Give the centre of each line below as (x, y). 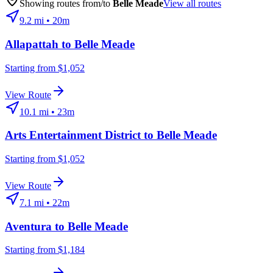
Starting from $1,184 (45, 250)
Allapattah (32, 44)
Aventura (28, 226)
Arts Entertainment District (73, 135)
